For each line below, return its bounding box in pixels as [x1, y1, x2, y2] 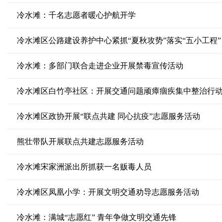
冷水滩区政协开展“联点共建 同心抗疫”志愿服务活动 [16, 112, 200, 120]
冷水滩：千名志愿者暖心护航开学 [16, 11, 136, 19]
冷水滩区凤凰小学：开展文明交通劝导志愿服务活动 [16, 188, 199, 196]
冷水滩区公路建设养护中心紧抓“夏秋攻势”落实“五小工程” [16, 36, 221, 45]
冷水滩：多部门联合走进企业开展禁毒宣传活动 [16, 61, 183, 70]
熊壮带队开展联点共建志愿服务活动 [16, 137, 144, 146]
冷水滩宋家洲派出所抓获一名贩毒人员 [16, 163, 152, 171]
